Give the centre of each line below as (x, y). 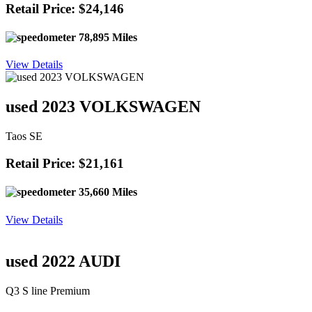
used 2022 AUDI (63, 262)
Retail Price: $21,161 (65, 163)
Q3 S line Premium (48, 291)
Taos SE (24, 136)
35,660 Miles (107, 192)
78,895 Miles (107, 38)
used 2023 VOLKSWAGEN (103, 107)
